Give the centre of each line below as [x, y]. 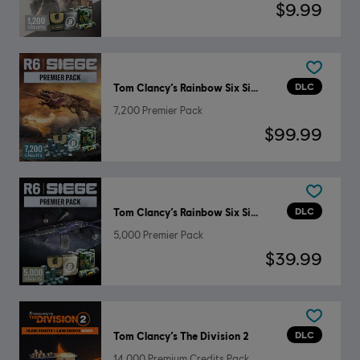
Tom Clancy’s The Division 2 [181, 336]
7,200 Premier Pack [157, 110]
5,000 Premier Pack [158, 235]
